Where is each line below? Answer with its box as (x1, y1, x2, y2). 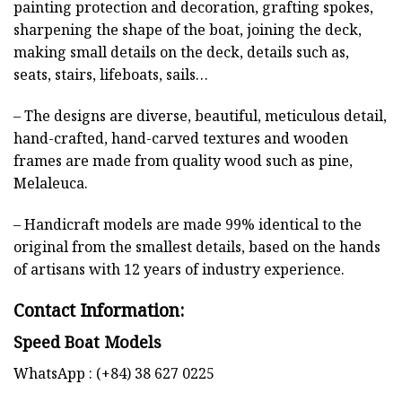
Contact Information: (13, 297, 184, 322)
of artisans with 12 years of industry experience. (13, 259, 345, 280)
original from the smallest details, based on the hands (13, 237, 380, 258)
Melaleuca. (13, 173, 88, 194)
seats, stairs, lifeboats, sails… (13, 65, 208, 85)
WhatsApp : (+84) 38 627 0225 (13, 363, 214, 384)
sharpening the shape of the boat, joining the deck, (13, 20, 362, 40)
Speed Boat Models (13, 331, 162, 354)
